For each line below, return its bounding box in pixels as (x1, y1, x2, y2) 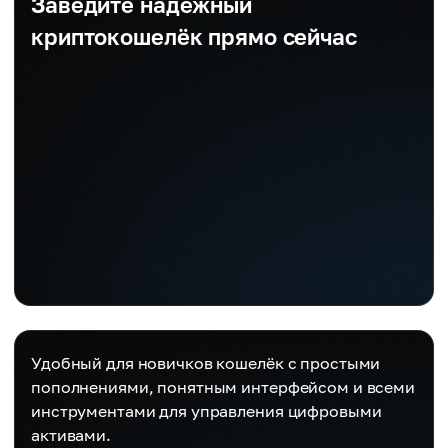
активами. (31, 425, 111, 445)
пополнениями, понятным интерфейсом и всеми (31, 377, 415, 397)
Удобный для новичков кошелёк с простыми (31, 353, 381, 373)
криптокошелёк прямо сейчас (31, 23, 357, 50)
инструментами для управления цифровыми (31, 401, 382, 421)
